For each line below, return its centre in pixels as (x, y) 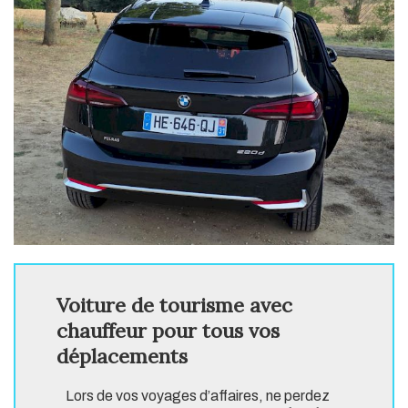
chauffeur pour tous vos (168, 331)
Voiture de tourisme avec (174, 306)
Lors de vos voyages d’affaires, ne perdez (198, 396)
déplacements (122, 357)
